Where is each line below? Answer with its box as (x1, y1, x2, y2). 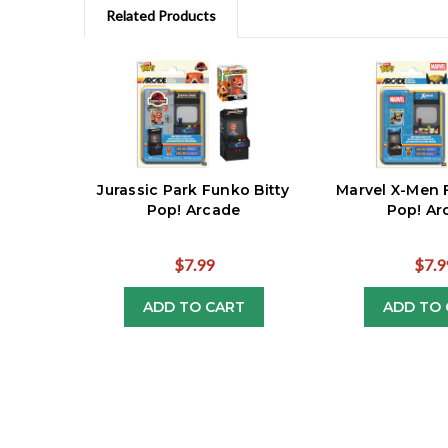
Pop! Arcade (146, 201, 241, 220)
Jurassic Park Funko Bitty (97, 181, 290, 200)
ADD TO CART (142, 298, 245, 317)
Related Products (106, 7, 216, 25)
